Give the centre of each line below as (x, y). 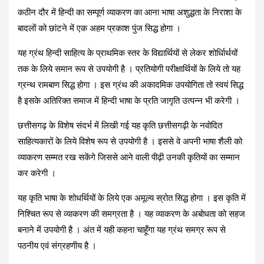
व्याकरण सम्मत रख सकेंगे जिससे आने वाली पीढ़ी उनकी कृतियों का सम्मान (129, 157)
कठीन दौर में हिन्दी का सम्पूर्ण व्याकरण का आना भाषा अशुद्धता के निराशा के (130, 12)
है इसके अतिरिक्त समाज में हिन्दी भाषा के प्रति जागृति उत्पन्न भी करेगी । (129, 100)
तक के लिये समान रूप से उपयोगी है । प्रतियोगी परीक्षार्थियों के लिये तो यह (129, 69)
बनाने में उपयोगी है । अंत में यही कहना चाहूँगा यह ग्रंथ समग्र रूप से (122, 230)
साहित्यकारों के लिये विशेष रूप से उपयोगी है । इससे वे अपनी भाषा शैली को (130, 141)
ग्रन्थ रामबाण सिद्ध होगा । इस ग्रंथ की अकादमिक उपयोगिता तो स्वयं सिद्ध (131, 85)
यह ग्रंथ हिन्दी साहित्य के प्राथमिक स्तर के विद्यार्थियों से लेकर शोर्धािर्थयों (128, 53)
